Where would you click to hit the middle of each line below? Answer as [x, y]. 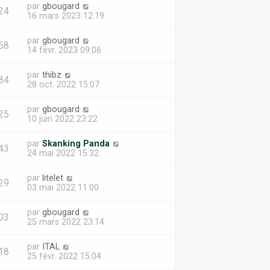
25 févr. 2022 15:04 [64, 256]
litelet [52, 178]
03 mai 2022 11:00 [63, 187]
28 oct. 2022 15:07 [63, 84]
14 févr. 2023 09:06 [64, 50]
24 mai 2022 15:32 [63, 153]
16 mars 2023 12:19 [65, 16]
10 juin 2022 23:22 [62, 119]
